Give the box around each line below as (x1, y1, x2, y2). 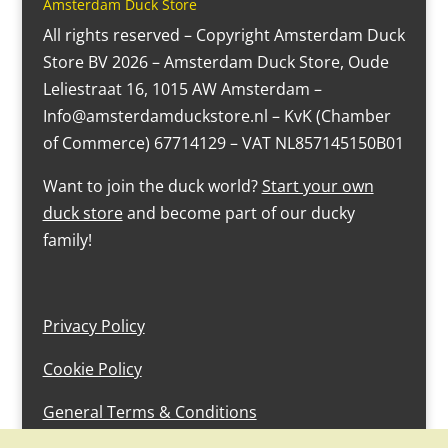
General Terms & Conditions (42, 401, 257, 424)
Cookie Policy (42, 358, 142, 381)
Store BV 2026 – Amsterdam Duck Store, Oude (42, 51, 389, 74)
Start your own (261, 175, 374, 198)
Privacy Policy (42, 315, 145, 338)
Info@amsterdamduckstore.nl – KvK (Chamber (42, 105, 391, 128)
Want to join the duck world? (42, 175, 262, 198)
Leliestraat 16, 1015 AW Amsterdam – (42, 78, 322, 101)
